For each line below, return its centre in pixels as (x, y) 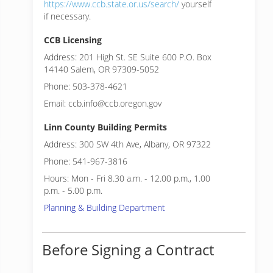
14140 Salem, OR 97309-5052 (101, 69)
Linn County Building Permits (105, 127)
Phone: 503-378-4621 (86, 86)
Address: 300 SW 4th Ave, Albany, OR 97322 (127, 144)
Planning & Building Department (105, 207)
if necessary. (67, 16)
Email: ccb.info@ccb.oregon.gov (103, 103)
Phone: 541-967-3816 (86, 161)
